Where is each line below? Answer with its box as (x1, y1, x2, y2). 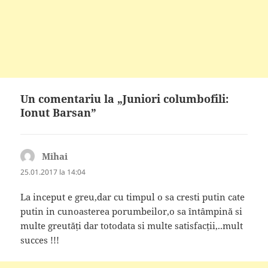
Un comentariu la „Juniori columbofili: (20, 92, 229, 106)
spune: (68, 150, 97, 163)
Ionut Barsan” (20, 105, 97, 120)
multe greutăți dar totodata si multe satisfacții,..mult (20, 219, 243, 232)
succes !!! (20, 233, 60, 246)
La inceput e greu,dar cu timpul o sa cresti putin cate (20, 190, 245, 203)
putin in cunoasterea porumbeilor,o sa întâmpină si (20, 205, 243, 217)
